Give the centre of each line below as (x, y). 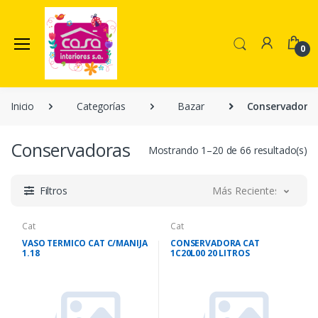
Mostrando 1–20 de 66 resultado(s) (227, 150)
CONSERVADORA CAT (215, 243)
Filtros (53, 191)
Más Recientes (246, 191)
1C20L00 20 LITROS (210, 253)
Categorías (101, 106)
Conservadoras (71, 150)
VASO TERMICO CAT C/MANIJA (85, 243)
